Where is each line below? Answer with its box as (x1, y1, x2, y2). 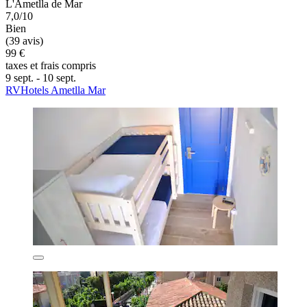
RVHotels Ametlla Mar (5, 84, 106, 96)
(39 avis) (5, 34, 43, 47)
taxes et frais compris (5, 59, 96, 71)
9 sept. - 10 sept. (5, 71, 76, 84)
